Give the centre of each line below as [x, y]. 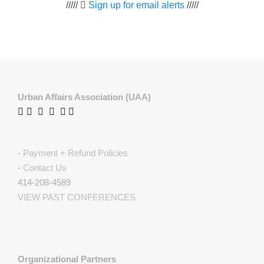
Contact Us [45, 168]
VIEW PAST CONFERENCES [77, 197]
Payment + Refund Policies [75, 153]
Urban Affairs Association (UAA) [84, 97]
